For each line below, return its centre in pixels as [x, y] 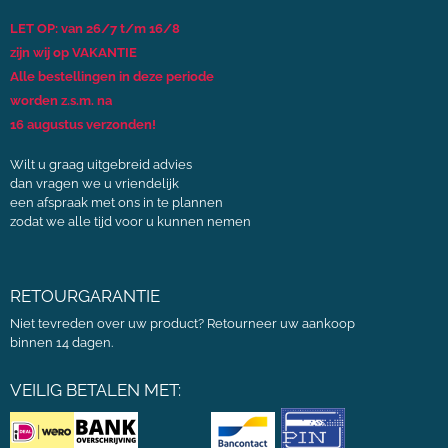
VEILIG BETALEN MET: [95, 389]
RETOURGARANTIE [85, 295]
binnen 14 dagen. [61, 342]
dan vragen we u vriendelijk [94, 183]
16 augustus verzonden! [83, 124]
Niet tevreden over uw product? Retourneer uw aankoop [182, 323]
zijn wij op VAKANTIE [73, 52]
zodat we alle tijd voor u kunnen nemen [130, 221]
